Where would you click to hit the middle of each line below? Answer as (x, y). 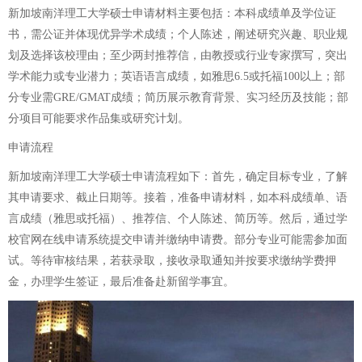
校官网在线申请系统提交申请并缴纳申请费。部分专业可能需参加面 (178, 239)
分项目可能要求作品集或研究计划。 (99, 118)
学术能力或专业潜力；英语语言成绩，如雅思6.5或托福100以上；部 (177, 76)
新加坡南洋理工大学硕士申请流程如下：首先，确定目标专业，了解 (178, 176)
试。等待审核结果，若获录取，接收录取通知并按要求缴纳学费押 (172, 260)
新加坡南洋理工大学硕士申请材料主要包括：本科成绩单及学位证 (172, 13)
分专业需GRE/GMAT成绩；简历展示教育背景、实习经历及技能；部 (178, 97)
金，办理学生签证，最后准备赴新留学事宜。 (121, 281)
